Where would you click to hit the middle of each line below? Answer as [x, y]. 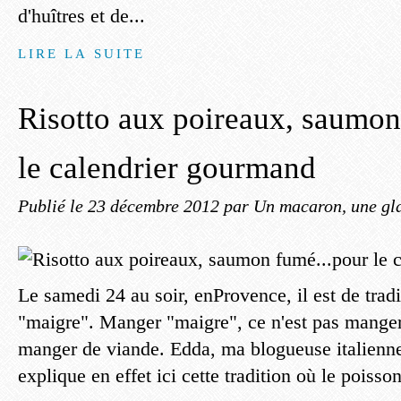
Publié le [53, 206]
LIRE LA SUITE [82, 53]
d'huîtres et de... [81, 16]
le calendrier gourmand [167, 168]
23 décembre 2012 [156, 206]
